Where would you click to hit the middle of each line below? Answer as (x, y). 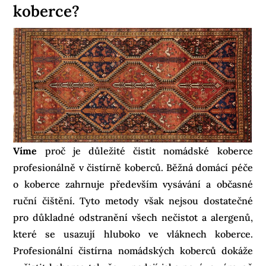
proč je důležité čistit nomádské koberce (149, 151)
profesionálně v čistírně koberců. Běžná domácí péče (133, 167)
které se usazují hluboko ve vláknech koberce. (133, 234)
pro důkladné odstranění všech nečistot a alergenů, (133, 217)
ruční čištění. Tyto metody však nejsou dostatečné (133, 200)
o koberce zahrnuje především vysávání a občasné (133, 184)
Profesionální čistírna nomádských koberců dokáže (133, 250)
